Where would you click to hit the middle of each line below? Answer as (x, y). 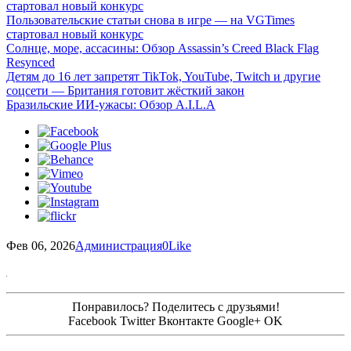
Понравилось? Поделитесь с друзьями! (175, 306)
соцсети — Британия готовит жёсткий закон (125, 90)
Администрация (119, 245)
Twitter (138, 320)
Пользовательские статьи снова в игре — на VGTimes (150, 20)
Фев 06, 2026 (41, 245)
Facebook (92, 320)
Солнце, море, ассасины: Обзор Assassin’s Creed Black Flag (163, 48)
